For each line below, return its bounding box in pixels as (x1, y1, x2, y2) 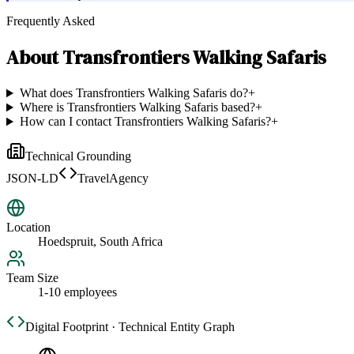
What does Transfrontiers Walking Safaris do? (19, 86, 248, 100)
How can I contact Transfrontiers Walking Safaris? (19, 115, 271, 129)
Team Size (6, 271, 58, 285)
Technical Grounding (25, 149, 131, 164)
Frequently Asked (6, 14, 95, 28)
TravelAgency (77, 171, 149, 186)
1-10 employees (38, 285, 117, 299)
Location (6, 220, 51, 235)
